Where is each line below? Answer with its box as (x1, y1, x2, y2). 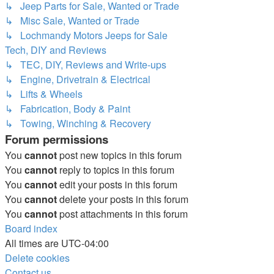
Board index (5, 221, 57, 235)
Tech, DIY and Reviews (5, 42, 106, 57)
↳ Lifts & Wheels (5, 86, 83, 101)
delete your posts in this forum (57, 191, 188, 206)
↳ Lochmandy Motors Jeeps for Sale (5, 28, 168, 42)
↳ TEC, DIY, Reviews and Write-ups (5, 57, 166, 72)
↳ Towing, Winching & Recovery (5, 116, 151, 130)
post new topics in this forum (57, 147, 182, 162)
